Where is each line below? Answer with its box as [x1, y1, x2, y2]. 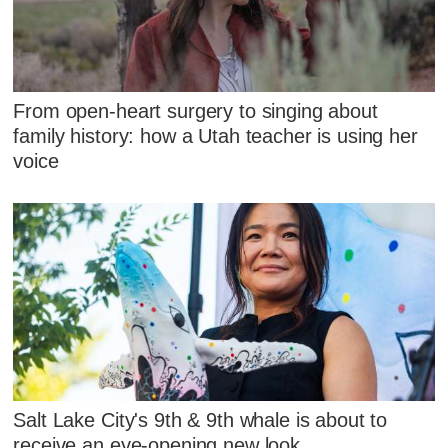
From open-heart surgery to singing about [13, 99, 378, 122]
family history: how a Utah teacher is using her [13, 124, 418, 147]
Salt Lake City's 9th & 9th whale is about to [13, 409, 388, 432]
